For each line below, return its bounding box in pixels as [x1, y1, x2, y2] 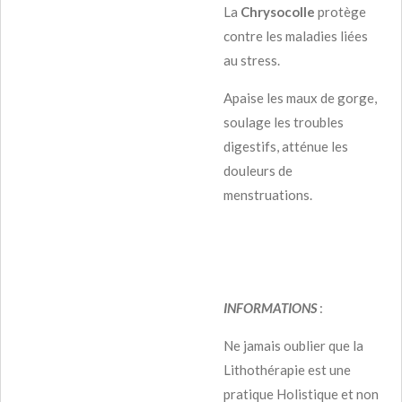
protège [315, 3, 366, 20]
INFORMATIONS [223, 299, 317, 316]
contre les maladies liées [223, 27, 368, 44]
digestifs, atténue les [223, 137, 348, 154]
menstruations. [223, 186, 312, 203]
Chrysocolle [240, 3, 315, 20]
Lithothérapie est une [223, 361, 351, 378]
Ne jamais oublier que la [223, 336, 363, 354]
